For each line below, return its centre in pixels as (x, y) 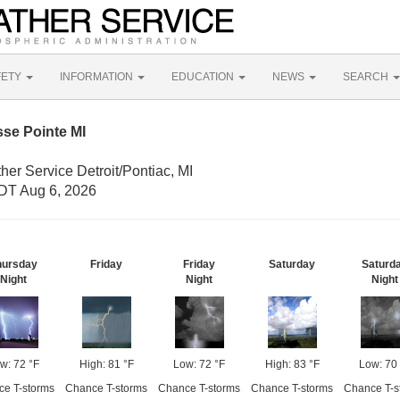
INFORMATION (98, 77)
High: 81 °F (106, 364)
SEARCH (367, 77)
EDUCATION (204, 77)
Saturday (292, 264)
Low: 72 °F (199, 364)
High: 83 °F (292, 364)
